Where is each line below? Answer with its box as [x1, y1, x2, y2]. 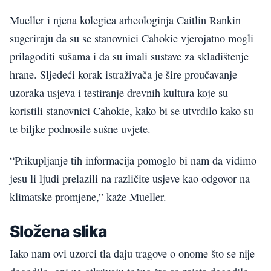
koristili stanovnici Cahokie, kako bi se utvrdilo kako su [10, 103, 253, 118]
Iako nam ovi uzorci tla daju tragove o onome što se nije [10, 246, 255, 261]
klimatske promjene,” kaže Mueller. [10, 189, 166, 204]
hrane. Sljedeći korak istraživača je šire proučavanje [10, 67, 237, 82]
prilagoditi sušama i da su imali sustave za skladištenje [10, 48, 249, 64]
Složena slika [10, 221, 107, 241]
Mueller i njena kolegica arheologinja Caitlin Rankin [10, 12, 241, 27]
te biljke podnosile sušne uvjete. [10, 121, 151, 136]
